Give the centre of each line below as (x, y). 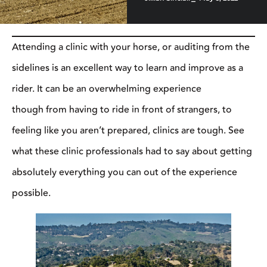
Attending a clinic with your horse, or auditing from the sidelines (133, 35)
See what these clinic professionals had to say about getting (123, 119)
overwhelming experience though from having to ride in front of (132, 77)
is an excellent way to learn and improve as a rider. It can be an (130, 56)
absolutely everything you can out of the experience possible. (126, 139)
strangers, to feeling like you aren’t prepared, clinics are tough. (129, 98)
